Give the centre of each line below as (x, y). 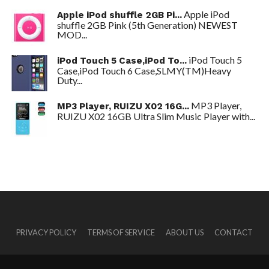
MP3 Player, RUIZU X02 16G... (123, 106)
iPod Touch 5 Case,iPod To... (122, 61)
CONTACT (234, 232)
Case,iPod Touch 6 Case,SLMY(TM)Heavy (144, 71)
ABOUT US (185, 232)
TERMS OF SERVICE (121, 232)
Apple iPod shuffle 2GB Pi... (119, 15)
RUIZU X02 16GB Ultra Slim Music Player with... (156, 116)
